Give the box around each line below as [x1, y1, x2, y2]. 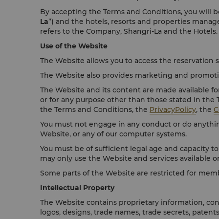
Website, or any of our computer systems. [40, 130, 187, 138]
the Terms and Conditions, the [40, 105, 150, 114]
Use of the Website [40, 42, 108, 50]
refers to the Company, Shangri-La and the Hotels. [40, 27, 218, 36]
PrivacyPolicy [150, 105, 196, 114]
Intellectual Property [40, 183, 114, 192]
